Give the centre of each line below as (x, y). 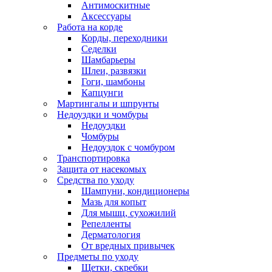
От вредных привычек (128, 245)
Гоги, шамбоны (113, 81)
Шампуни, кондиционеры (135, 191)
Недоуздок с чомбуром (128, 147)
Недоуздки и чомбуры (103, 114)
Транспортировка (93, 158)
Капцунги (102, 92)
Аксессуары (106, 16)
